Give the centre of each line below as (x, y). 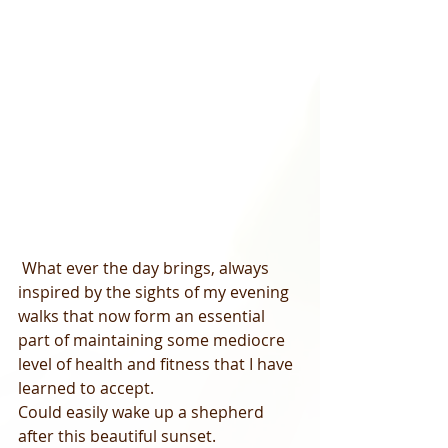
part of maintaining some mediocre (153, 340)
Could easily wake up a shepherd (143, 412)
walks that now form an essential (143, 316)
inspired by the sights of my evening (155, 292)
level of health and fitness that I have (157, 364)
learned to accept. (92, 388)
